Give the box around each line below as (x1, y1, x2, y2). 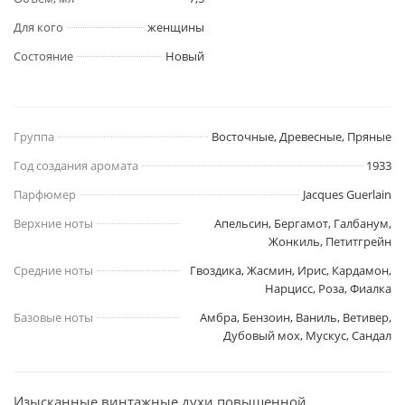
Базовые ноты (14, 309, 93, 326)
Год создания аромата (14, 157, 138, 174)
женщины (147, 19, 204, 36)
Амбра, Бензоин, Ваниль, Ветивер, (200, 309, 391, 326)
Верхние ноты (14, 215, 93, 232)
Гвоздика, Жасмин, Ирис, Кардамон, (190, 262, 391, 279)
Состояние (14, 48, 73, 65)
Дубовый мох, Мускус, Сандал (223, 327, 391, 344)
